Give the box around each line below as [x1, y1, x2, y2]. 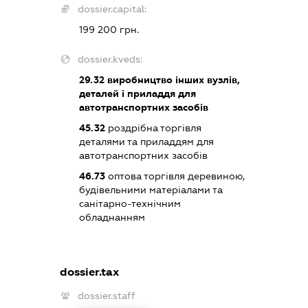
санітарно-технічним [79, 198, 181, 210]
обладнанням [79, 212, 146, 223]
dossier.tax [60, 265, 120, 279]
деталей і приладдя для [79, 88, 197, 100]
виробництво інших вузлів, [104, 74, 241, 86]
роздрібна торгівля [105, 122, 202, 134]
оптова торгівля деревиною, [105, 170, 245, 182]
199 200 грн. [79, 24, 140, 36]
